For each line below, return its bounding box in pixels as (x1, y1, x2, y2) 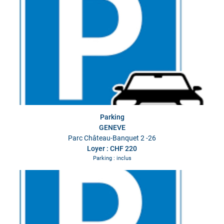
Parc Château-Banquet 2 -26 (68, 134, 156, 142)
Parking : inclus (92, 155, 131, 162)
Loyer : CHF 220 (87, 144, 137, 153)
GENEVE (98, 123, 125, 132)
